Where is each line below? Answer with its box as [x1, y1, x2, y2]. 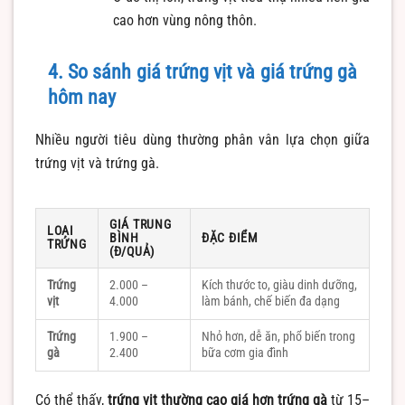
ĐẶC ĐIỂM [202, 231, 259, 247]
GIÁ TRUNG [109, 217, 172, 233]
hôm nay [48, 85, 116, 108]
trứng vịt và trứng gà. [35, 154, 159, 172]
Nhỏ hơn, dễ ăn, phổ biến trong [202, 329, 355, 345]
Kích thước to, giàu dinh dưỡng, [202, 278, 357, 294]
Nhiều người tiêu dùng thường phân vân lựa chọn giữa [35, 130, 370, 148]
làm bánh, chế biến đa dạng [202, 294, 340, 310]
